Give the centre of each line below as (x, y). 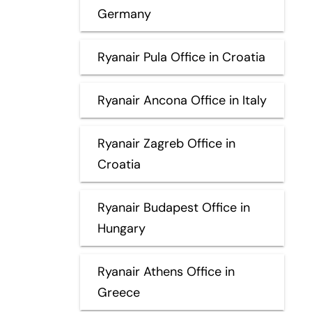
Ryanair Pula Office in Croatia (181, 57)
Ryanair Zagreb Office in (166, 143)
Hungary (121, 228)
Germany (124, 14)
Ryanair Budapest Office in (173, 207)
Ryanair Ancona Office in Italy (182, 100)
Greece (118, 292)
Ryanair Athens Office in (166, 271)
